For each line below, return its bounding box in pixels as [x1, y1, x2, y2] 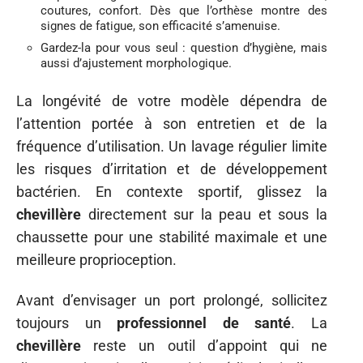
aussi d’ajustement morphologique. [41, 56, 232, 70]
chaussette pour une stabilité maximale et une [16, 228, 327, 246]
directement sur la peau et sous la [81, 205, 327, 223]
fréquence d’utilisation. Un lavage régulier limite [16, 137, 327, 155]
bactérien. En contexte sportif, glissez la [16, 182, 327, 200]
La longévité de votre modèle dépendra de [16, 92, 327, 109]
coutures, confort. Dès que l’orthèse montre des [41, 3, 327, 18]
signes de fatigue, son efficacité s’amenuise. [41, 19, 280, 33]
